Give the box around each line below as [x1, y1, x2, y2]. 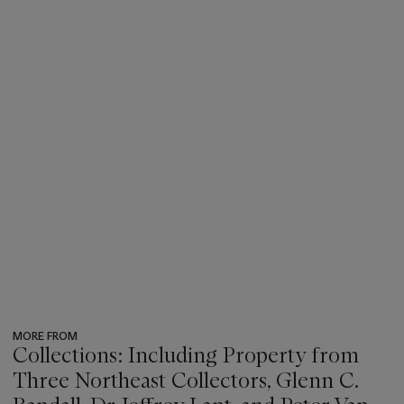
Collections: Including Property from [13, 342, 359, 369]
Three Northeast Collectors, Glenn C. [13, 367, 358, 394]
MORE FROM [13, 329, 78, 344]
